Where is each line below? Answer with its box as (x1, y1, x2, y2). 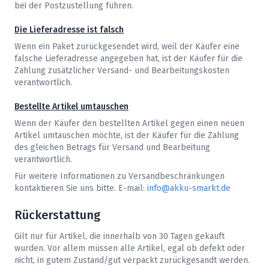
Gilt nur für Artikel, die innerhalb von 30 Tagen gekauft (14, 231, 225, 242)
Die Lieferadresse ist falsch (14, 25, 124, 35)
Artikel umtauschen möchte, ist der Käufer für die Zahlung (14, 130, 239, 141)
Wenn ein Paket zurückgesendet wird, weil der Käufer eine (14, 41, 240, 52)
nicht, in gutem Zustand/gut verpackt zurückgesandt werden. (14, 255, 250, 266)
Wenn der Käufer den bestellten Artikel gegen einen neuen (14, 118, 244, 129)
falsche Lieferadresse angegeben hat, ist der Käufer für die (14, 53, 243, 64)
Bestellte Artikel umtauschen (14, 101, 128, 112)
